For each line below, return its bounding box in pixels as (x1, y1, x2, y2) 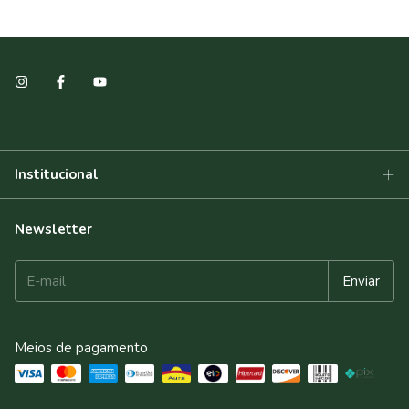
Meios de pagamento (15, 339, 148, 358)
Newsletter (15, 220, 92, 239)
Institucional (15, 165, 99, 184)
